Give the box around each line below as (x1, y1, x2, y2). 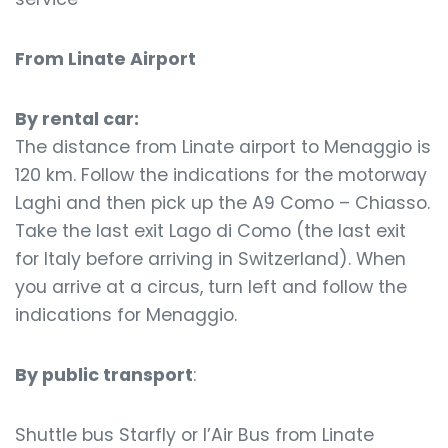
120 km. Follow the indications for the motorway (15, 163, 427, 187)
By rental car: (15, 107, 139, 131)
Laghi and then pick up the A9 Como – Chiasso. (15, 191, 430, 215)
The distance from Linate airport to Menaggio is (15, 135, 431, 159)
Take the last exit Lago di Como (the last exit (15, 219, 406, 243)
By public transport (15, 363, 193, 387)
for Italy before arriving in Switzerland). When (15, 247, 406, 271)
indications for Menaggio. (15, 303, 237, 327)
